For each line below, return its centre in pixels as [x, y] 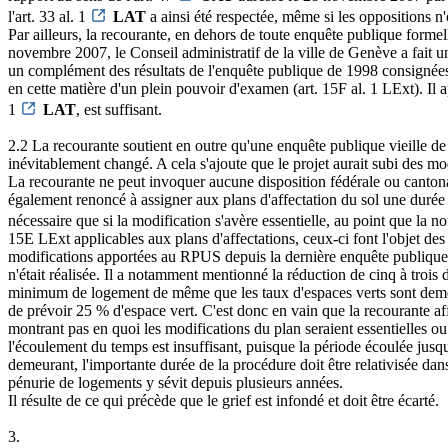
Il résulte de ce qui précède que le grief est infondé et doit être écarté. [223, 401]
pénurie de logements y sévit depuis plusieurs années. [175, 383]
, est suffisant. [119, 110]
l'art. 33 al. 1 [49, 17]
